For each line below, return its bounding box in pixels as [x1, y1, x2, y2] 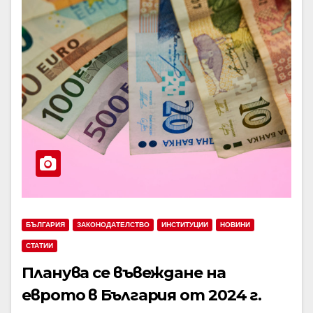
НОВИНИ [220, 221, 250, 228]
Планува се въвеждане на [22, 263, 226, 282]
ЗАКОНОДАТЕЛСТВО [77, 221, 150, 228]
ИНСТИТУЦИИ [161, 221, 208, 228]
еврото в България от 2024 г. [22, 286, 262, 305]
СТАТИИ [26, 242, 53, 249]
